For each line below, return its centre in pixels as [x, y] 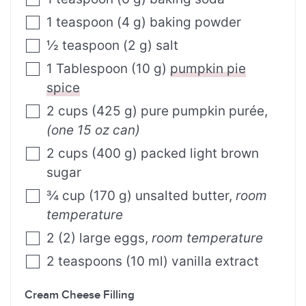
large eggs [112, 238]
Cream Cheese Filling [80, 295]
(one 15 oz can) [93, 130]
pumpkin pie [208, 69]
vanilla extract [215, 262]
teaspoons [90, 262]
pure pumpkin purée [203, 111]
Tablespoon [92, 69]
